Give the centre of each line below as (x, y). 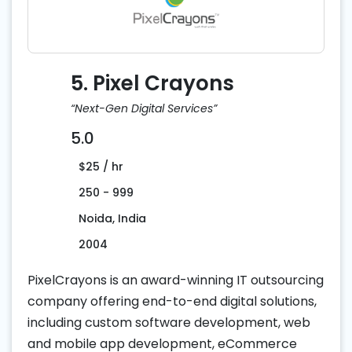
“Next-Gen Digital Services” (144, 109)
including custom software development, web (169, 323)
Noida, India (112, 219)
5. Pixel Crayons (152, 84)
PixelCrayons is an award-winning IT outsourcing (176, 280)
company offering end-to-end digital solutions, (172, 302)
